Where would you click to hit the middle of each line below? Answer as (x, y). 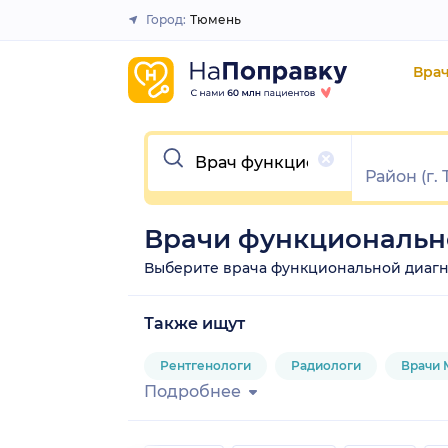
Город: (166, 19)
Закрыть (216, 28)
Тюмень (215, 19)
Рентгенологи (205, 365)
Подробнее (192, 391)
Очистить (187, 142)
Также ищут (194, 323)
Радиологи (326, 365)
